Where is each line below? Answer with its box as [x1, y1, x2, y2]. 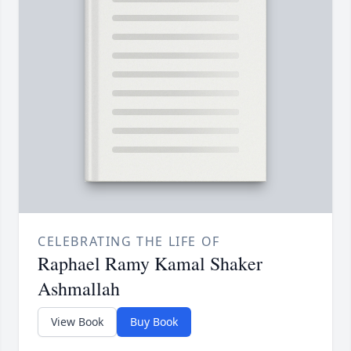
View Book [51, 314, 103, 330]
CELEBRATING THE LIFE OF [38, 233, 220, 251]
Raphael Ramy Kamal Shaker [38, 251, 262, 277]
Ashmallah [38, 276, 120, 302]
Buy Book [130, 314, 178, 330]
